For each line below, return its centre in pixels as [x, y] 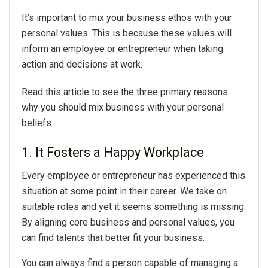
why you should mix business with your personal [123, 107]
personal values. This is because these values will [127, 33]
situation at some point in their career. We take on [124, 191]
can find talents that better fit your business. [114, 238]
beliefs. [37, 123]
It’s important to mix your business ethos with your [127, 17]
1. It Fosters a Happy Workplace [113, 153]
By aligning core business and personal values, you [128, 223]
